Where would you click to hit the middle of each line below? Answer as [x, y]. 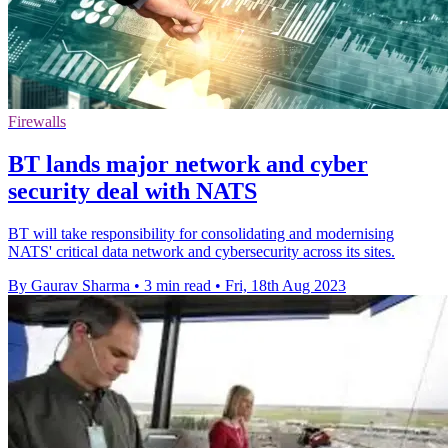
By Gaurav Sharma [69, 286]
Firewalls [37, 122]
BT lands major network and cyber [188, 164]
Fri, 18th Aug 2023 [285, 286]
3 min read [177, 286]
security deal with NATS [132, 191]
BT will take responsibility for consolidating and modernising [201, 234]
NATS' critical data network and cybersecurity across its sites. [201, 252]
